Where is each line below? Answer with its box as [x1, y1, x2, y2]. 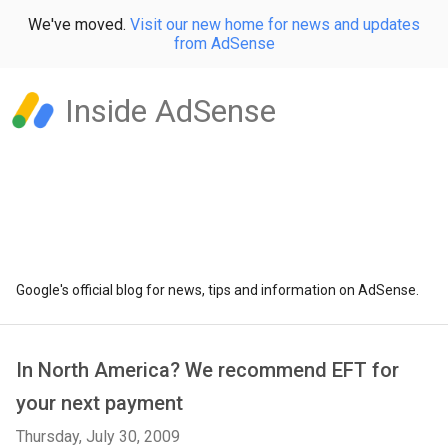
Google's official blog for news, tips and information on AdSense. [16, 282, 419, 298]
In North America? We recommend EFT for [16, 358, 399, 382]
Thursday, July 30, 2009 [16, 427, 180, 446]
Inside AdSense [65, 92, 276, 130]
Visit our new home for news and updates [130, 15, 420, 34]
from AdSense [173, 34, 275, 53]
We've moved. [28, 15, 130, 34]
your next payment [16, 391, 183, 415]
